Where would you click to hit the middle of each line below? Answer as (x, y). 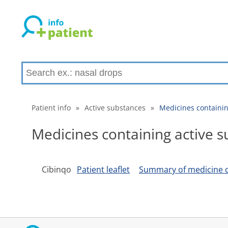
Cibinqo (58, 169)
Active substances (115, 108)
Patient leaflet (103, 169)
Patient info (51, 108)
